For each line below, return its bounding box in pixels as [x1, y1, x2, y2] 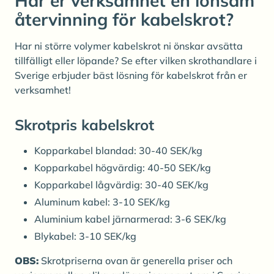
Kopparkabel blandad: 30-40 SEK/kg [34, 144, 202, 157]
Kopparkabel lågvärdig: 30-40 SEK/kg [34, 178, 209, 191]
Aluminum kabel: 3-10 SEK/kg [34, 195, 170, 208]
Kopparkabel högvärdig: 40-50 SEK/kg [34, 161, 211, 174]
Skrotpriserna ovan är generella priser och [39, 254, 232, 267]
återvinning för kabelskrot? [15, 8, 234, 30]
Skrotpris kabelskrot [15, 115, 154, 134]
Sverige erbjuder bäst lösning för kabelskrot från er [15, 68, 247, 81]
